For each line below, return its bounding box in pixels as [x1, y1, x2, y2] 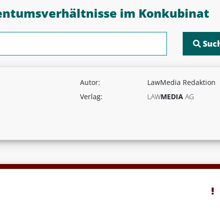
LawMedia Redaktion [147, 77, 216, 87]
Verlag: [80, 91, 103, 101]
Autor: [80, 77, 100, 87]
